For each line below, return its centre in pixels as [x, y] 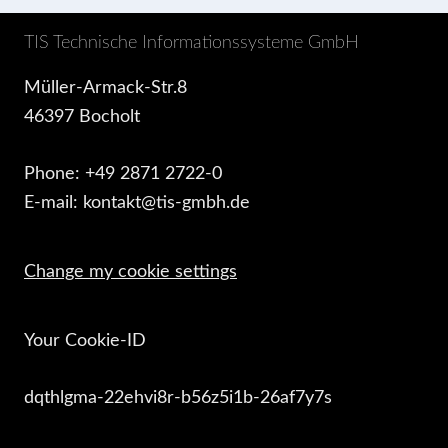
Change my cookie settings [130, 271]
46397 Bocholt [82, 116]
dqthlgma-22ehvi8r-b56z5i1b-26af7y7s [178, 397]
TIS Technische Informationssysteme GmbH [191, 42]
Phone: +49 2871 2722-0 [123, 173]
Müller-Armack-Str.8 [105, 87]
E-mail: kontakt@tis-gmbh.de [137, 202]
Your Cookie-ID [85, 340]
